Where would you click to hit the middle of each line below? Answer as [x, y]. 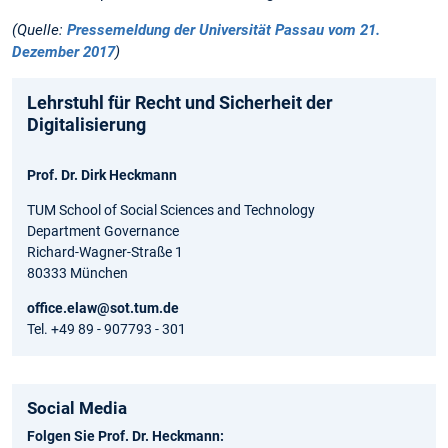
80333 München [77, 273]
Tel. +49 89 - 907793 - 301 [106, 329]
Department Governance [103, 231]
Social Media [77, 408]
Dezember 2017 [63, 52]
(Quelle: [39, 30]
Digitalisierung [86, 125]
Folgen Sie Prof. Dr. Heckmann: [125, 436]
